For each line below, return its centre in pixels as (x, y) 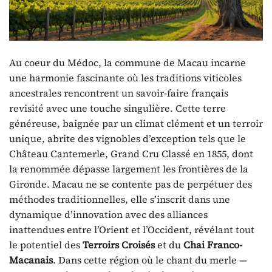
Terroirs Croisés (119, 244)
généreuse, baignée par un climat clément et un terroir (136, 123)
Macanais (31, 260)
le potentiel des (46, 244)
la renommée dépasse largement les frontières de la (129, 168)
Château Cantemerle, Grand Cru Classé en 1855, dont (131, 153)
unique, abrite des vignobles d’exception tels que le (127, 138)
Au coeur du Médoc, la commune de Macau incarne (127, 62)
